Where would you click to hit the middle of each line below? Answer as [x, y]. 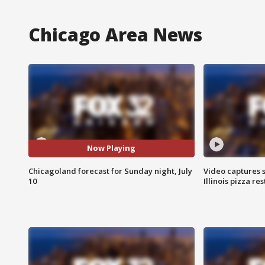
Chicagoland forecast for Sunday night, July [110, 171]
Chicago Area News [116, 34]
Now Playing [112, 148]
